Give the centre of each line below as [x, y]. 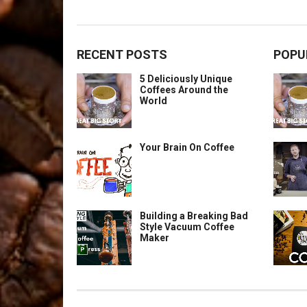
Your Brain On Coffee [187, 147]
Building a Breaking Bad [194, 216]
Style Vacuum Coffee [187, 227]
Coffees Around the [184, 90]
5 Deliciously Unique [186, 79]
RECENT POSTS [122, 54]
